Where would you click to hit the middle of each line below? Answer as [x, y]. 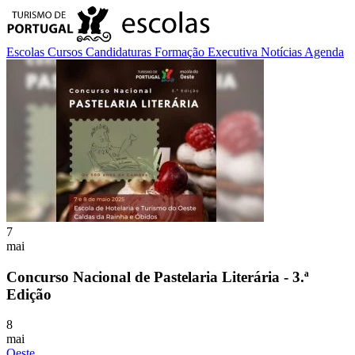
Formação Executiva [208, 52]
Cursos [67, 52]
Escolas [27, 52]
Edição [29, 294]
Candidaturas [120, 52]
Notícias [282, 52]
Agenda [324, 52]
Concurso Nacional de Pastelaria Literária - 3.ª [158, 277]
